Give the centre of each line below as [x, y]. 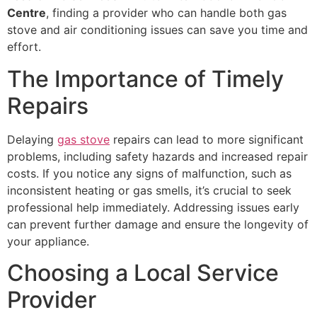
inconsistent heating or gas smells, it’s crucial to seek [149, 190]
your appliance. [48, 241]
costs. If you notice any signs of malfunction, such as [149, 173]
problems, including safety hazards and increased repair [157, 156]
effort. [24, 47]
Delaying [32, 139]
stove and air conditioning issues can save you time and [157, 30]
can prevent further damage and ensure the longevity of [158, 224]
